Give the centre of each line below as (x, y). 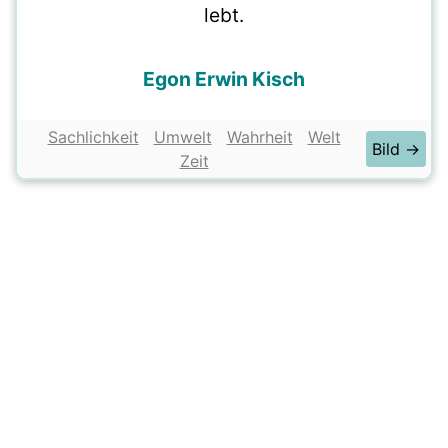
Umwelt (182, 137)
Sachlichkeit (93, 137)
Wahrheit (259, 137)
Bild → (396, 149)
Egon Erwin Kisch (224, 79)
